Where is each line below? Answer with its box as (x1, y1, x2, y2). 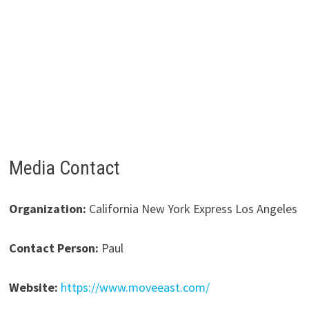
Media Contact (8, 157, 120, 180)
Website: (8, 279, 58, 296)
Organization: (8, 201, 86, 217)
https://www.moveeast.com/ (60, 279, 210, 296)
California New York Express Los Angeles (86, 201, 297, 217)
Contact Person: (8, 240, 99, 257)
